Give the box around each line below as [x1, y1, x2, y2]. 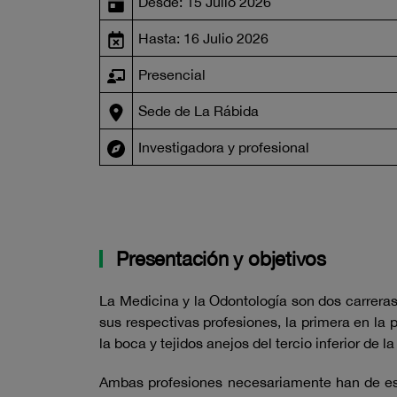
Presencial [138, 66, 206, 82]
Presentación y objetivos [111, 247, 326, 270]
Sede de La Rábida [138, 103, 259, 119]
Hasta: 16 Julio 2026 [138, 30, 269, 46]
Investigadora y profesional [138, 139, 309, 155]
